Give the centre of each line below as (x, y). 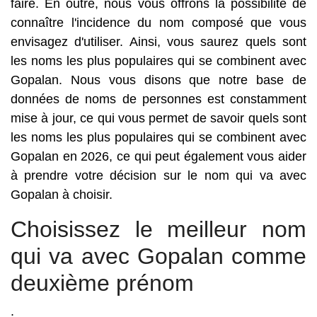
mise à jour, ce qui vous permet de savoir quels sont (158, 118)
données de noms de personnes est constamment (158, 99)
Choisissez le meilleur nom (158, 229)
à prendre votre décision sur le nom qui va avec (158, 175)
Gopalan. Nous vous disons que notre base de (158, 80)
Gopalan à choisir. (62, 195)
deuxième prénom (102, 283)
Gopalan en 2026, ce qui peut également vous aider (158, 156)
